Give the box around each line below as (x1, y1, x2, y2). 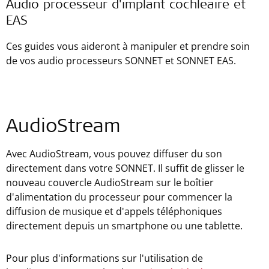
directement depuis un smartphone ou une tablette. (6, 219, 243, 232)
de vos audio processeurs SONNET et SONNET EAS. (6, 54, 236, 67)
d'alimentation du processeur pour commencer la (6, 190, 232, 204)
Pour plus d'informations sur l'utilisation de (6, 252, 203, 265)
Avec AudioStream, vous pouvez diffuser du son (6, 147, 222, 160)
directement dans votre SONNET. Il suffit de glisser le (6, 162, 244, 175)
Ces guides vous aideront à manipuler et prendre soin (6, 40, 250, 53)
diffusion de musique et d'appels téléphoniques (6, 205, 222, 218)
